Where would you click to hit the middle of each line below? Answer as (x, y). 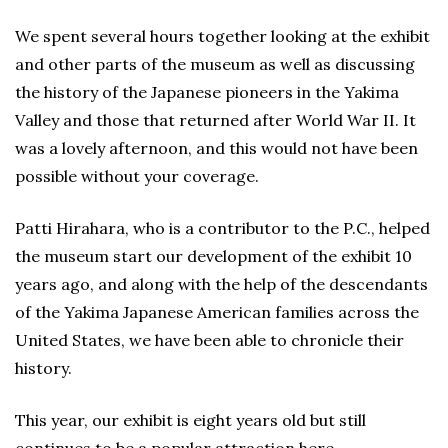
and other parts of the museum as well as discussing (215, 64)
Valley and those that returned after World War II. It (215, 120)
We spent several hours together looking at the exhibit (222, 36)
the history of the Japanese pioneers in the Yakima (207, 92)
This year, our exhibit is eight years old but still (190, 420)
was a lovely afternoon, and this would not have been (216, 148)
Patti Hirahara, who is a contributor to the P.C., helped (222, 228)
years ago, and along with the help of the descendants (221, 284)
